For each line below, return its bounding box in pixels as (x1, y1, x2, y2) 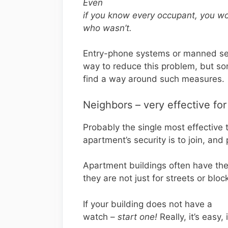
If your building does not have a (83, 198, 212, 209)
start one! (118, 211, 157, 222)
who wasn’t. (83, 22, 132, 33)
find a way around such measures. (83, 74, 224, 84)
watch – (83, 211, 118, 222)
